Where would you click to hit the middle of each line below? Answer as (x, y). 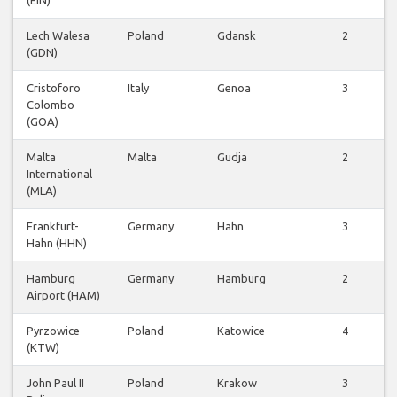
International (59, 174)
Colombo (51, 105)
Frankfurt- (53, 226)
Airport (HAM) (63, 296)
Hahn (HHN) (57, 243)
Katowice (241, 331)
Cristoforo (54, 88)
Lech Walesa (58, 36)
